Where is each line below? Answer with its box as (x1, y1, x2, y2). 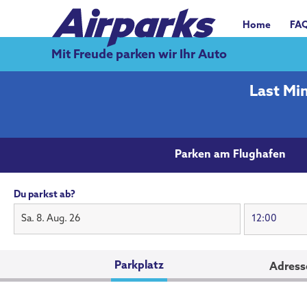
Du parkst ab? (14, 189, 75, 200)
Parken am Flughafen (175, 149, 286, 160)
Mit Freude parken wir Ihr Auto (51, 48, 227, 62)
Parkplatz (114, 260, 164, 271)
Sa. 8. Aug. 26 (21, 213, 80, 224)
